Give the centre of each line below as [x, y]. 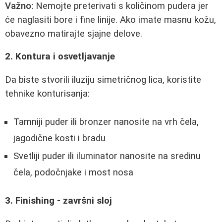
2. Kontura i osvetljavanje [60, 57]
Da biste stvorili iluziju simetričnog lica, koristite [103, 80]
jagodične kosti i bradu [59, 138]
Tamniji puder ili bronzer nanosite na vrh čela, [106, 122]
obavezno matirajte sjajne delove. [74, 33]
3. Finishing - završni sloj [58, 201]
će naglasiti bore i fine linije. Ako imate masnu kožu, [111, 20]
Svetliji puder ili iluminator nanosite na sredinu [107, 156]
